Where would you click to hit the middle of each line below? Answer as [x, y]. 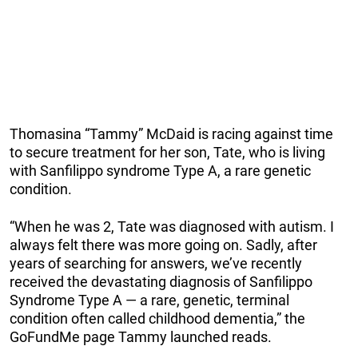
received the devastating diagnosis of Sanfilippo [161, 281]
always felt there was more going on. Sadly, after [163, 245]
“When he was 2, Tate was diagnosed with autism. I [172, 226]
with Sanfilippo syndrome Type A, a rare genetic [160, 170]
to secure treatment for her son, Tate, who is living [167, 152]
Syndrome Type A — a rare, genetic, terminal [149, 300]
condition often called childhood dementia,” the [157, 318]
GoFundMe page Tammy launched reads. [141, 336]
